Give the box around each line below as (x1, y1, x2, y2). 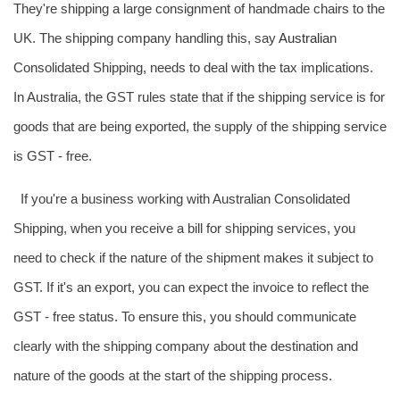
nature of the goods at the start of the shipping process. (13, 368, 332, 383)
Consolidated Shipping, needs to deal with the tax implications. (13, 60, 373, 75)
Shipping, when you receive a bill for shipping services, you (13, 221, 355, 236)
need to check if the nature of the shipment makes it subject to (13, 250, 373, 265)
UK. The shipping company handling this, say (13, 30, 279, 46)
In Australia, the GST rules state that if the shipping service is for (13, 89, 385, 104)
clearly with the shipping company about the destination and (13, 338, 358, 354)
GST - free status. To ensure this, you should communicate (13, 309, 356, 324)
